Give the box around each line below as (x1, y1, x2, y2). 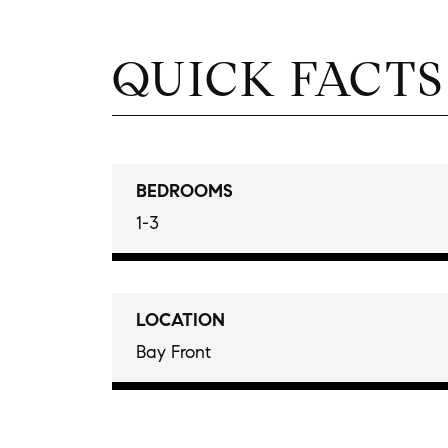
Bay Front (136, 340, 211, 363)
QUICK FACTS (112, 49, 445, 109)
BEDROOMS (136, 178, 233, 202)
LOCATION (136, 307, 225, 331)
